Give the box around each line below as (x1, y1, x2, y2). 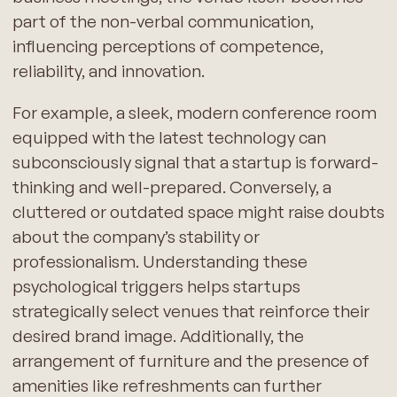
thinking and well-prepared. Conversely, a (12, 176, 331, 198)
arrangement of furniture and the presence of (12, 350, 370, 372)
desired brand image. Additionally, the (12, 325, 304, 347)
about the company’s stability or (12, 226, 260, 248)
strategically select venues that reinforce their (12, 300, 370, 323)
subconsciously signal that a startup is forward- (12, 152, 378, 174)
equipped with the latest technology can (12, 127, 326, 149)
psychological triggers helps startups (12, 276, 300, 298)
